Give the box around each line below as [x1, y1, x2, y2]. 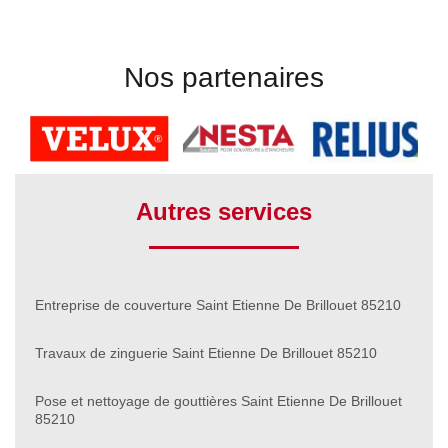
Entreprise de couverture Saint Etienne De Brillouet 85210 [35, 296, 401, 313]
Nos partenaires [124, 61, 324, 93]
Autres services [136, 197, 312, 225]
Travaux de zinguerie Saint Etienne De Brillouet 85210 [35, 344, 377, 361]
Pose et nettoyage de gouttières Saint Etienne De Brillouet [35, 392, 402, 409]
